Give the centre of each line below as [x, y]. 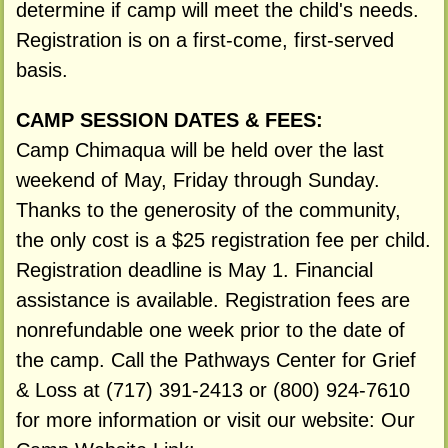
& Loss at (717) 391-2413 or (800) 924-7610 [212, 389]
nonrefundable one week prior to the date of [210, 329]
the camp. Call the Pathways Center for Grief [215, 359]
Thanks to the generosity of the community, [208, 209]
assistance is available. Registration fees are [212, 299]
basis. [41, 70]
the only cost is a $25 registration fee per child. [223, 239]
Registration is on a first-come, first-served [204, 40]
